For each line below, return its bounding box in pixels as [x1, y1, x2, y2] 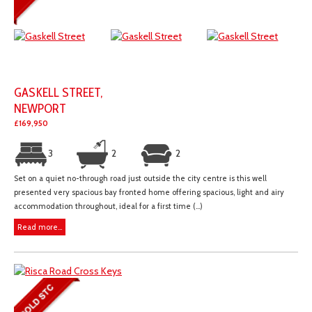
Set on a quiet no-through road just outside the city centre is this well [14, 173, 267, 183]
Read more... [17, 221, 62, 232]
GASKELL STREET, [14, 84, 102, 100]
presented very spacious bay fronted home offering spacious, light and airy [14, 187, 284, 197]
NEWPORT [14, 100, 66, 116]
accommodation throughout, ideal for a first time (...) [14, 201, 203, 211]
